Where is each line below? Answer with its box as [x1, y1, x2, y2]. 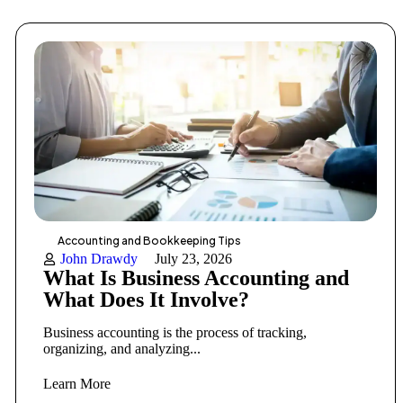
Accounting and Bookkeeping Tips [58, 234, 242, 248]
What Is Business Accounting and [43, 266, 350, 291]
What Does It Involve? [43, 288, 250, 312]
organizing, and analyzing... [43, 341, 201, 357]
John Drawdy [60, 251, 139, 267]
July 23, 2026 [155, 251, 233, 267]
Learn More [43, 376, 112, 392]
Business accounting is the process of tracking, [43, 325, 308, 341]
